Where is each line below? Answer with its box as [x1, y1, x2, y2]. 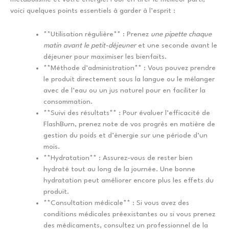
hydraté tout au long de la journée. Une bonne [43, 165, 195, 173]
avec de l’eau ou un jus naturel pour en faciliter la [43, 86, 205, 94]
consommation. [43, 98, 93, 105]
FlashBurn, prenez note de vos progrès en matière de [43, 120, 215, 128]
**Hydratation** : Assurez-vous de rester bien [43, 154, 193, 162]
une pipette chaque [151, 30, 212, 38]
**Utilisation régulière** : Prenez [43, 30, 151, 38]
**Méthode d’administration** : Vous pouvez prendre [43, 64, 216, 72]
